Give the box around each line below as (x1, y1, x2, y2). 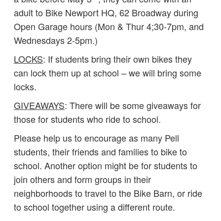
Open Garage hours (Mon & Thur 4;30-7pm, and (14, 20, 204, 33)
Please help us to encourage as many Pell (14, 131, 179, 145)
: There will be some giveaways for (65, 99, 201, 112)
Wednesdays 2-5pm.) (14, 34, 98, 47)
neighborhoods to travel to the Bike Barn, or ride (14, 186, 202, 200)
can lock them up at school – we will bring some (14, 66, 201, 79)
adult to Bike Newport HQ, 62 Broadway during (14, 6, 198, 19)
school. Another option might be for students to (14, 159, 197, 172)
